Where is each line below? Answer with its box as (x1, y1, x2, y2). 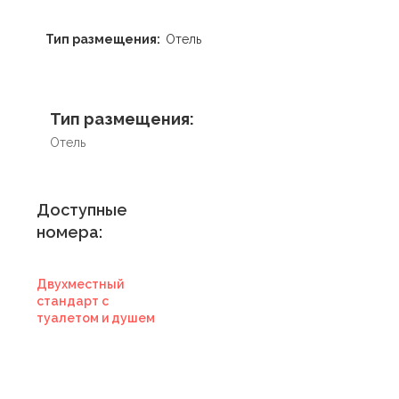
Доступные (37, 199, 127, 219)
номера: (37, 222, 102, 241)
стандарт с (37, 293, 109, 308)
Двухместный (37, 276, 124, 291)
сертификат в (52, 373, 146, 391)
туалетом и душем (37, 310, 155, 325)
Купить (75, 356, 123, 374)
